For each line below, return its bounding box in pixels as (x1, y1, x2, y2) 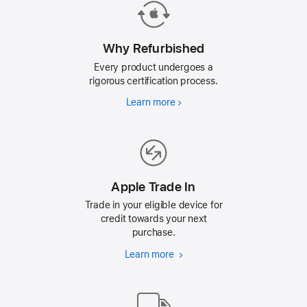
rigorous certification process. (89, 75, 218, 86)
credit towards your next (100, 213, 207, 225)
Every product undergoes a (94, 61, 213, 73)
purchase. (132, 227, 175, 238)
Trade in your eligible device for (84, 199, 223, 211)
